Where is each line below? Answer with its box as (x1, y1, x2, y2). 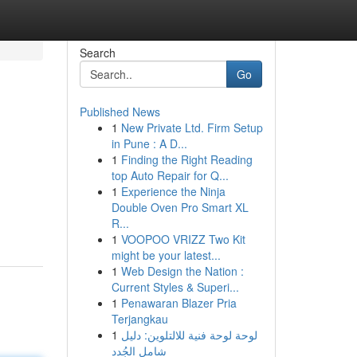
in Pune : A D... (111, 135, 187, 151)
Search (79, 45, 116, 61)
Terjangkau (111, 311, 168, 327)
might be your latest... (111, 247, 221, 263)
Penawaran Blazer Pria (120, 295, 237, 311)
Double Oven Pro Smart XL (111, 199, 249, 215)
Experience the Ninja (120, 183, 226, 199)
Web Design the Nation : (120, 263, 244, 279)
